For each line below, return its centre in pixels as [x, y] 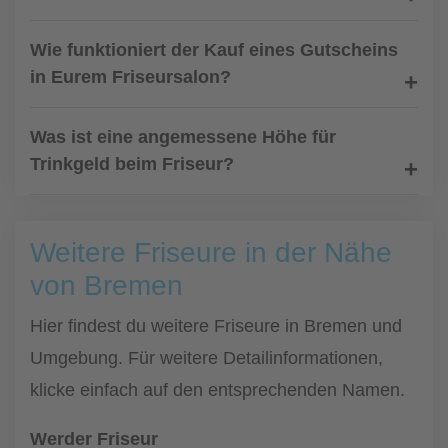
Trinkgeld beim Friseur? [132, 164]
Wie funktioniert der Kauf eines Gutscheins [214, 50]
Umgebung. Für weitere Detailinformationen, [206, 358]
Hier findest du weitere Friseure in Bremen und [216, 326]
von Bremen [106, 285]
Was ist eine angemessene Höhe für [183, 137]
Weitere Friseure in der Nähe [211, 252]
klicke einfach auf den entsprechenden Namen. [217, 390]
